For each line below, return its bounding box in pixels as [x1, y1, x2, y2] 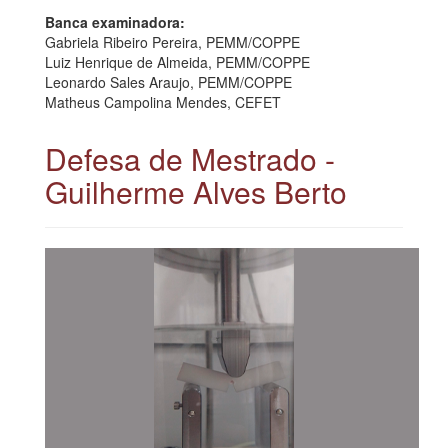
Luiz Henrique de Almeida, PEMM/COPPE [45, 51, 310, 72]
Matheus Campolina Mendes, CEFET [45, 91, 281, 112]
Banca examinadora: [45, 11, 185, 32]
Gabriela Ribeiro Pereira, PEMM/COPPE [45, 31, 300, 52]
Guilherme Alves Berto [45, 169, 347, 213]
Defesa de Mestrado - [45, 136, 335, 180]
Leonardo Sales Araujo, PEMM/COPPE [45, 71, 292, 92]
